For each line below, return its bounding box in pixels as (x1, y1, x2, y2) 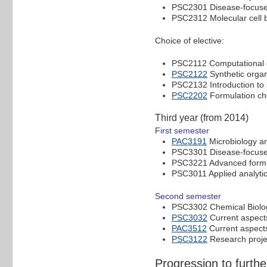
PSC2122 (172, 69, 207, 79)
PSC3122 (172, 234, 207, 244)
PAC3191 (172, 136, 207, 147)
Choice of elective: (155, 36, 224, 46)
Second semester (155, 191, 221, 201)
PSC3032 (172, 213, 207, 223)
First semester (155, 126, 209, 136)
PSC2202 (172, 91, 207, 101)
